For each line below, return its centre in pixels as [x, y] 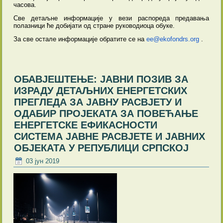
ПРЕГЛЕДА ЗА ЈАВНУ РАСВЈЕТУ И [98, 102]
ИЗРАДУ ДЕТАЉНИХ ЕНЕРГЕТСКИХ [101, 91]
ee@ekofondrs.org [173, 39]
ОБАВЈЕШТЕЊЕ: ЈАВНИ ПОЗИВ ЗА [101, 79]
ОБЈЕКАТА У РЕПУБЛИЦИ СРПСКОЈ [102, 148]
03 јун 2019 [43, 161]
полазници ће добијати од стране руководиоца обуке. [94, 26]
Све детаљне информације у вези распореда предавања [111, 18]
